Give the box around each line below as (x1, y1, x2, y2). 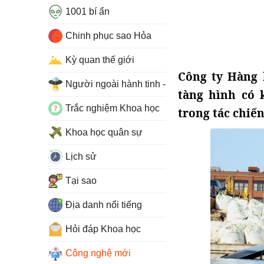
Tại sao (65, 176, 97, 186)
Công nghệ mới (65, 248, 131, 258)
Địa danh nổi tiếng (65, 200, 142, 210)
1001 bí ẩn (65, 6, 110, 16)
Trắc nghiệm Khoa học (65, 103, 160, 113)
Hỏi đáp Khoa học (65, 224, 141, 234)
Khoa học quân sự (65, 127, 143, 137)
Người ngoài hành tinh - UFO (65, 79, 188, 89)
